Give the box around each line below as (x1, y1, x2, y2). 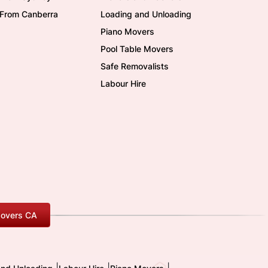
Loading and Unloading (100, 9, 191, 19)
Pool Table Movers (100, 44, 173, 54)
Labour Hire (100, 78, 146, 89)
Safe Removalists (100, 61, 169, 71)
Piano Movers (100, 26, 154, 36)
